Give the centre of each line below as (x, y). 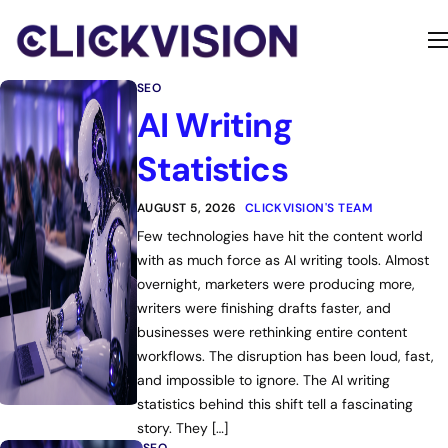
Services (56, 115)
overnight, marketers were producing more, (275, 284)
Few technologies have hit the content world (279, 236)
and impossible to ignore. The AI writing (263, 380)
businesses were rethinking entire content (271, 332)
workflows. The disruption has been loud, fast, (285, 356)
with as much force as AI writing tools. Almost (282, 260)
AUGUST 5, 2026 (186, 208)
